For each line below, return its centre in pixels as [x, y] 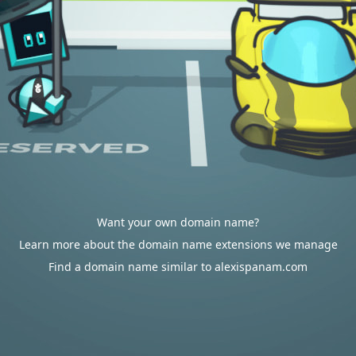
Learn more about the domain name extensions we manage [178, 244]
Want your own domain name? [178, 222]
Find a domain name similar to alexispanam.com [178, 267]
